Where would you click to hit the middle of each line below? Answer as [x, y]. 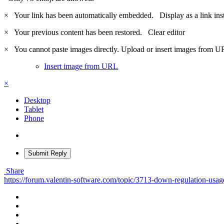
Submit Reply [47, 153]
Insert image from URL [81, 66]
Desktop [37, 100]
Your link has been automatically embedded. [85, 15]
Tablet [34, 109]
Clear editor [166, 32]
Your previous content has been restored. [79, 32]
